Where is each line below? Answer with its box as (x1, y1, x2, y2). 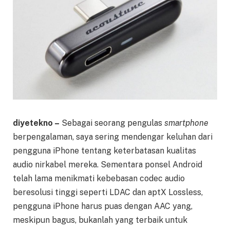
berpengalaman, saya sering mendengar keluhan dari (13, 132, 213, 142)
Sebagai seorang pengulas (60, 118, 164, 128)
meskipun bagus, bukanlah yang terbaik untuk (13, 215, 187, 225)
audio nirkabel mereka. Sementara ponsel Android (13, 160, 202, 170)
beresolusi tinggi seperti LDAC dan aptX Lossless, (13, 187, 203, 198)
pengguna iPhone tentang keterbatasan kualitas (13, 146, 196, 156)
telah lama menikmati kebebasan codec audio (13, 174, 185, 184)
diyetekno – (13, 118, 60, 128)
